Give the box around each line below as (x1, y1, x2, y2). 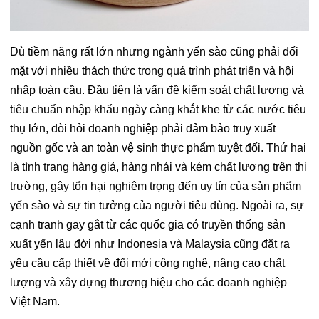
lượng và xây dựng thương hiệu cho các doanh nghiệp (10, 276, 287, 289)
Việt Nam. (10, 296, 60, 308)
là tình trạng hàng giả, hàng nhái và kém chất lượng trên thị (10, 161, 307, 174)
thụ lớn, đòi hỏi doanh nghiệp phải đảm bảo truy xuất (10, 122, 276, 135)
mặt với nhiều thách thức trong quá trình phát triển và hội (10, 65, 294, 78)
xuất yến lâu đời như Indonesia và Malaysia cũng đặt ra (10, 238, 290, 251)
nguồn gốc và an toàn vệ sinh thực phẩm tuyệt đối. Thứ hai (10, 142, 306, 155)
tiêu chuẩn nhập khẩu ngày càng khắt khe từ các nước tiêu (10, 103, 306, 116)
